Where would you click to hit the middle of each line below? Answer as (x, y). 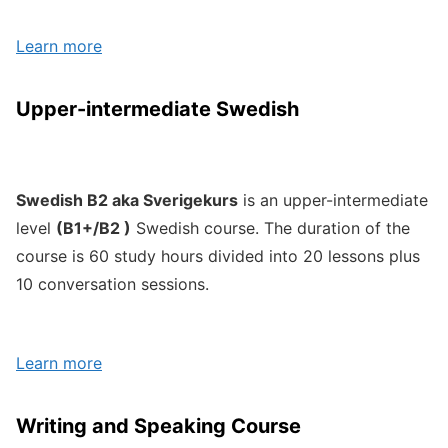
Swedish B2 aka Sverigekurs (127, 200)
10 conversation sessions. (112, 284)
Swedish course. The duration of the (270, 228)
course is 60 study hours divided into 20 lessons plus (218, 256)
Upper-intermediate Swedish (157, 109)
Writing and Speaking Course (158, 425)
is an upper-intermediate (333, 200)
